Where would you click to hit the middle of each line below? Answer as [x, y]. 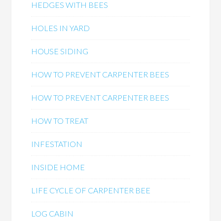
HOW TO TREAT [60, 121]
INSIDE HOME [58, 167]
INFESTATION [57, 144]
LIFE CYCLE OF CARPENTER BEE [91, 190]
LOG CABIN [53, 213]
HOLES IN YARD [61, 28]
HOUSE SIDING [60, 51]
